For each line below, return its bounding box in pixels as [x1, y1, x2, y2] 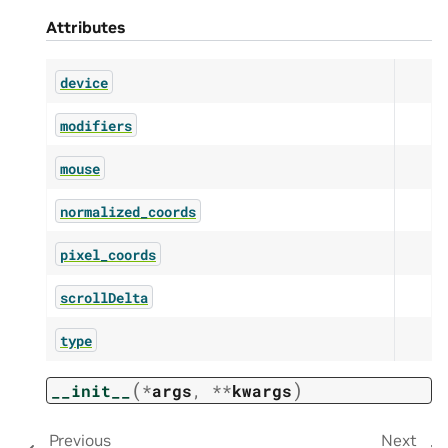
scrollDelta [60, 287, 148, 307]
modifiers [60, 115, 132, 135]
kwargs [232, 379, 292, 401]
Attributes [46, 16, 125, 37]
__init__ [51, 379, 131, 401]
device [60, 72, 108, 92]
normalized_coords [60, 201, 196, 221]
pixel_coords [60, 244, 156, 264]
